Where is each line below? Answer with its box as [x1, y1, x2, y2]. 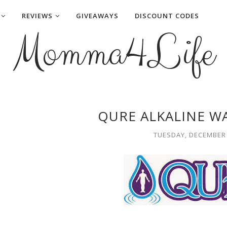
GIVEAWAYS [76, 11, 119, 20]
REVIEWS [22, 11, 53, 20]
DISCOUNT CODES [135, 11, 199, 20]
